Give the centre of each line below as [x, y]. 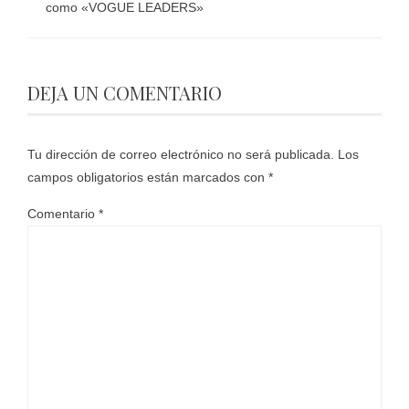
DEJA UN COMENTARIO [125, 92]
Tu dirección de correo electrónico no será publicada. [181, 154]
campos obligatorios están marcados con [148, 177]
